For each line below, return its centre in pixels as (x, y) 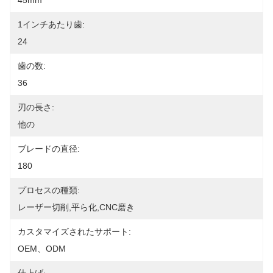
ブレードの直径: (49, 149)
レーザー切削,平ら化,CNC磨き (76, 207)
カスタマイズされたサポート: (74, 232)
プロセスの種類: (49, 190)
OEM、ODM (42, 249)
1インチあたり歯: (51, 24)
